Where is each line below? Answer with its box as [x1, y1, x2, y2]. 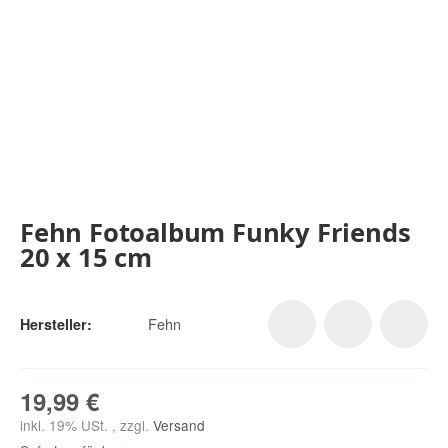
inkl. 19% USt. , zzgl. [20, 415, 153, 436]
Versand [153, 415, 205, 436]
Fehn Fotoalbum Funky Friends [20, 215, 411, 251]
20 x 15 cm [20, 240, 153, 276]
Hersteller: [20, 314, 92, 335]
